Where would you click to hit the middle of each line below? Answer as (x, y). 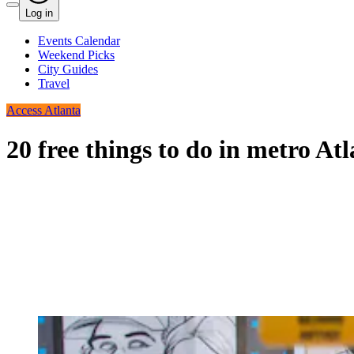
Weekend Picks (76, 55)
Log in (39, 13)
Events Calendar (79, 41)
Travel (54, 84)
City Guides (68, 70)
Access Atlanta (43, 111)
